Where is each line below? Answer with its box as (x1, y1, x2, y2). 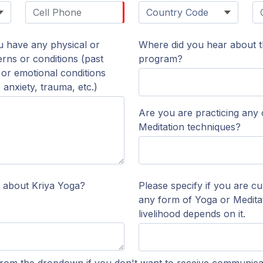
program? (139, 53, 183, 65)
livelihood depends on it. (139, 208, 245, 220)
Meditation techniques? (139, 121, 241, 133)
